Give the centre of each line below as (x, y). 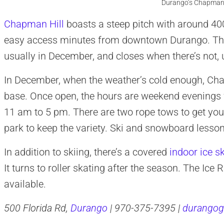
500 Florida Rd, (37, 208)
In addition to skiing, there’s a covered (86, 152)
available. (25, 184)
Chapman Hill (34, 24)
